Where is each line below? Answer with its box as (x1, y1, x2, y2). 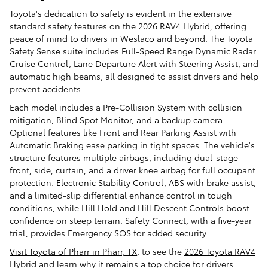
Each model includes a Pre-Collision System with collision (10, 100, 242, 113)
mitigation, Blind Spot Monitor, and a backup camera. (10, 113, 225, 126)
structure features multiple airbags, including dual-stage (10, 151, 238, 163)
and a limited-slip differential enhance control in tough (10, 188, 232, 201)
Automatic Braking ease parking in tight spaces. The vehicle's (10, 138, 255, 151)
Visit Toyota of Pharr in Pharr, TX (10, 245, 137, 257)
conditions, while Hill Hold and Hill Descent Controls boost (10, 201, 249, 214)
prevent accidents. (10, 82, 86, 95)
